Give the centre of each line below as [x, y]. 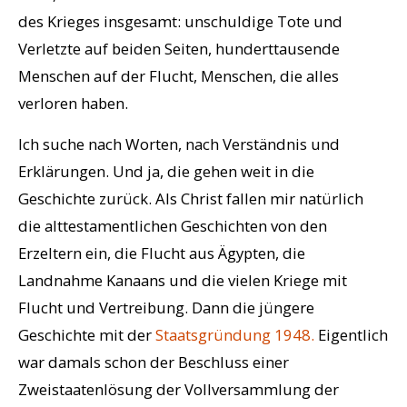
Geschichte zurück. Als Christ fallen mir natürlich [191, 199]
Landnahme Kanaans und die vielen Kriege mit [183, 281]
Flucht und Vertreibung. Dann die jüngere [166, 308]
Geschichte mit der [87, 335]
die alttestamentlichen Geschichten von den [173, 226]
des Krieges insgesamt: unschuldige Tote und [180, 22]
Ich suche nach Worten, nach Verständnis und [179, 144]
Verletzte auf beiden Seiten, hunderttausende [179, 49]
